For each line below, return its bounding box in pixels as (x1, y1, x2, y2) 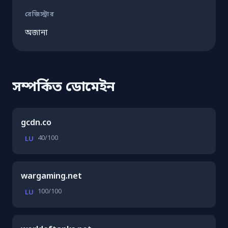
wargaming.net (21, 170, 82, 182)
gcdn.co (21, 117, 51, 129)
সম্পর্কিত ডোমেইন (12, 78, 115, 97)
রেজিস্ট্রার (25, 10, 54, 19)
